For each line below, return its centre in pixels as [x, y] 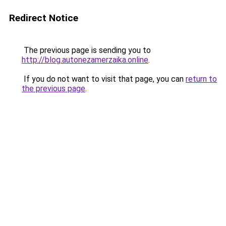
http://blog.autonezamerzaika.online [85, 60]
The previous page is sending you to [86, 50]
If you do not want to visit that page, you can [104, 79]
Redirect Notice [44, 18]
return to [201, 79]
